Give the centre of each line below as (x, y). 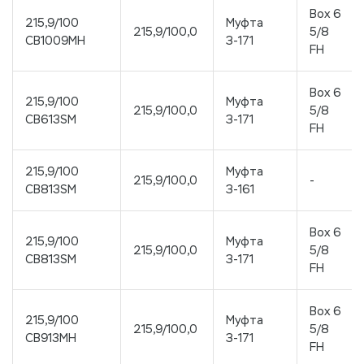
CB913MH (51, 338)
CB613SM (51, 119)
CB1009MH (55, 40)
